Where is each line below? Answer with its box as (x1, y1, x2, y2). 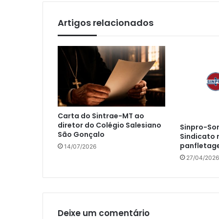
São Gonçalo (58, 130, 105, 140)
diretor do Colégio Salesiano (58, 120, 161, 131)
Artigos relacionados (58, 16, 153, 29)
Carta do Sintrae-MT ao (58, 111, 144, 121)
